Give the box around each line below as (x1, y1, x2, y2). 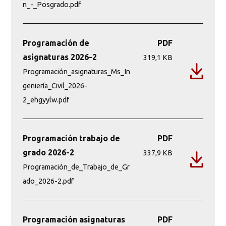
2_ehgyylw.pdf (22, 95, 69, 104)
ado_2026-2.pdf (22, 177, 74, 185)
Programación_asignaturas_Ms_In (22, 67, 130, 76)
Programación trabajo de (22, 133, 120, 143)
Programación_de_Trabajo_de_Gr (22, 162, 130, 171)
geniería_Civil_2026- (22, 81, 87, 90)
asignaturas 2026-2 (22, 52, 97, 62)
